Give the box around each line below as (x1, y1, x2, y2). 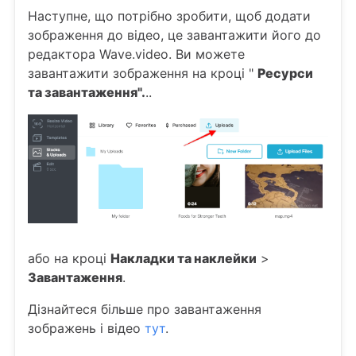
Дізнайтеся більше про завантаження (28, 301, 261, 318)
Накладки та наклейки (110, 250, 257, 267)
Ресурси (257, 65, 313, 82)
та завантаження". (28, 84, 145, 101)
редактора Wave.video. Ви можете (28, 46, 245, 63)
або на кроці (28, 250, 110, 267)
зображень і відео (28, 320, 145, 337)
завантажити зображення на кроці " (28, 65, 257, 82)
